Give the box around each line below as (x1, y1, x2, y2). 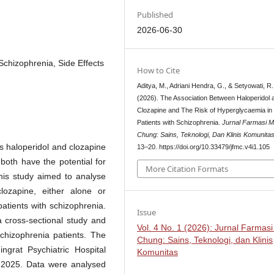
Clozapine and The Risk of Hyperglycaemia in (137, 106, 273, 114)
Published (137, 9, 174, 21)
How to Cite (137, 65, 180, 76)
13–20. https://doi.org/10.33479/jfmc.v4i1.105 (137, 143, 270, 151)
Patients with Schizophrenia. (137, 119, 223, 127)
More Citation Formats (146, 163, 229, 174)
